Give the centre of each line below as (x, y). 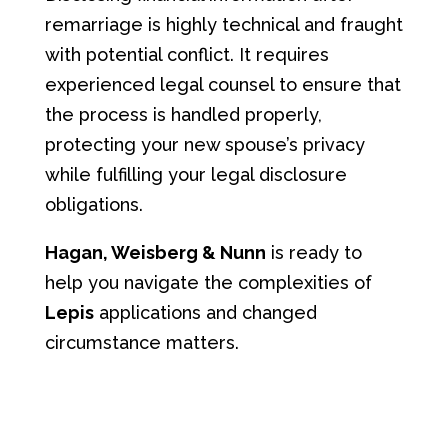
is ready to (313, 252)
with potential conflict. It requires (186, 54)
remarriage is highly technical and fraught (223, 24)
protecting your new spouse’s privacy (204, 144)
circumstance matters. (141, 342)
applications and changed (205, 312)
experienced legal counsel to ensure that (222, 84)
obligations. (93, 204)
